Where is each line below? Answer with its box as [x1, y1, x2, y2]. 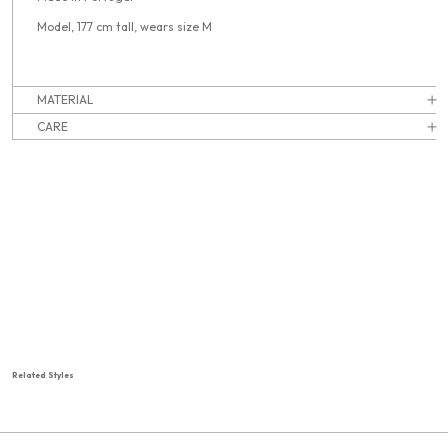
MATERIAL [37, 92, 93, 108]
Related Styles [12, 370, 74, 381]
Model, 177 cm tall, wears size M [37, 19, 212, 35]
